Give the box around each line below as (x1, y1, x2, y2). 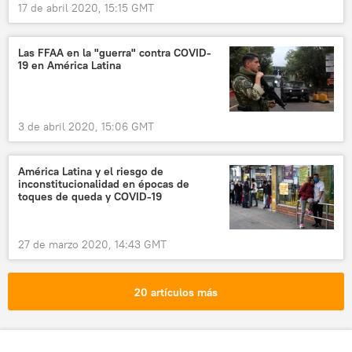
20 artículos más (134, 285, 218, 300)
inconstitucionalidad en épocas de (18, 176, 189, 191)
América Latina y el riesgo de (18, 163, 163, 178)
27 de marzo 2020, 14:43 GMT (18, 237, 167, 252)
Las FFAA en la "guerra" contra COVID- (18, 45, 211, 60)
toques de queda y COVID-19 (18, 189, 162, 203)
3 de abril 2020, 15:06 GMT (18, 119, 154, 134)
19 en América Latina (18, 57, 121, 72)
